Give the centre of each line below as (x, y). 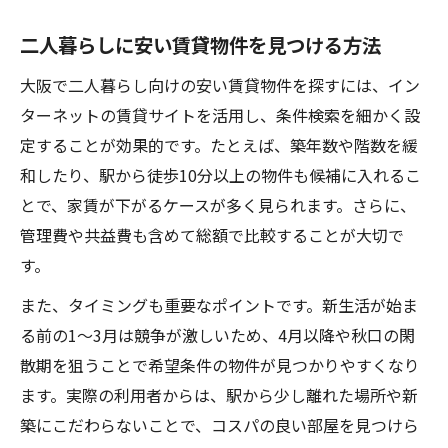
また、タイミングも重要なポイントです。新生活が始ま (219, 305)
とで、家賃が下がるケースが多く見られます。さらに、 (218, 205)
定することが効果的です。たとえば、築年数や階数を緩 (219, 145)
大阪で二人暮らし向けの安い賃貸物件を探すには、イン (220, 85)
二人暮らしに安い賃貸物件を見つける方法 (200, 45)
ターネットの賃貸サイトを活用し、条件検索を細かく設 (220, 115)
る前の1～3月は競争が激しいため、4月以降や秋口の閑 (217, 335)
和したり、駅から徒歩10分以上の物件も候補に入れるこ (220, 175)
